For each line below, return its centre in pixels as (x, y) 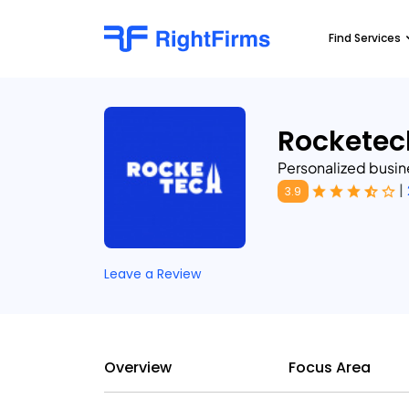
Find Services (365, 38)
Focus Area (330, 367)
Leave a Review (152, 274)
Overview (138, 367)
